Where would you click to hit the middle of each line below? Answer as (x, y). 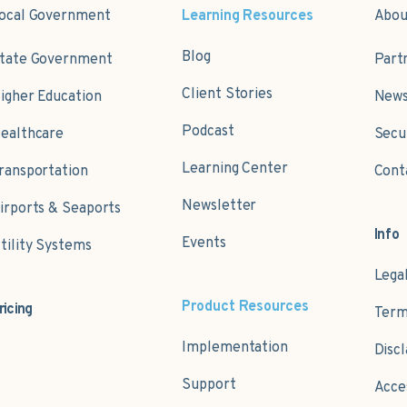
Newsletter (219, 207)
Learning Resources (248, 17)
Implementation (235, 348)
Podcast (208, 132)
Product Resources (245, 308)
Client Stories (227, 95)
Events (204, 244)
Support (209, 386)
